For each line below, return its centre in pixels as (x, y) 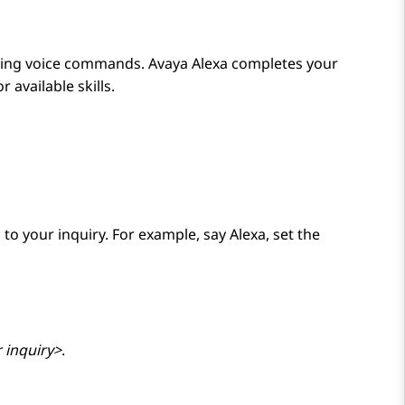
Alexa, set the (275, 235)
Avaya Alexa (188, 64)
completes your (283, 64)
